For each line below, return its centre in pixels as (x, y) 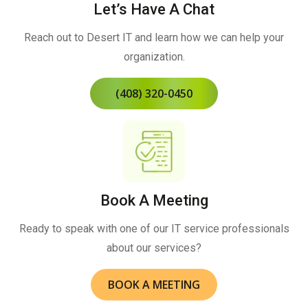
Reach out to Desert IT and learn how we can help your (154, 37)
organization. (154, 56)
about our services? (154, 247)
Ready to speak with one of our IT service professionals (154, 228)
